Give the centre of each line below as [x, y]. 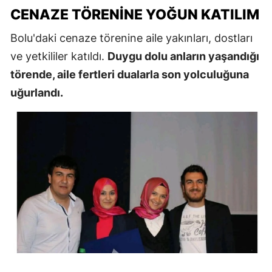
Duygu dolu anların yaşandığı [183, 56]
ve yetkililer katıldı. [59, 56]
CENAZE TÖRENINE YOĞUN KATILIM [135, 15]
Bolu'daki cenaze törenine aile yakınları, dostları [131, 38]
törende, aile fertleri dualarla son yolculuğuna [130, 75]
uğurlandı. [37, 93]
